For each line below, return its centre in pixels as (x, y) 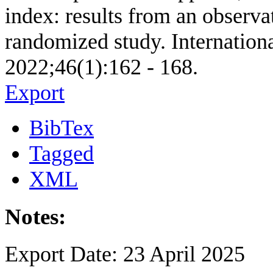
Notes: (35, 217)
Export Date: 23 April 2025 (125, 254)
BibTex (62, 128)
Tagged (62, 154)
